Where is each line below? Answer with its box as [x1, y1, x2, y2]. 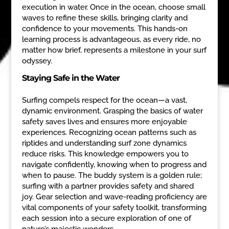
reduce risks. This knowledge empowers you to [21, 149, 189, 158]
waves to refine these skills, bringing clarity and [21, 13, 188, 22]
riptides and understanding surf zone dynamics [21, 138, 187, 148]
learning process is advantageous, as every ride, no [21, 34, 201, 44]
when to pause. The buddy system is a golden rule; [21, 170, 202, 180]
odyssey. [21, 56, 52, 65]
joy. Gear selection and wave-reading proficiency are [21, 192, 207, 201]
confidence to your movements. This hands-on [21, 24, 188, 33]
